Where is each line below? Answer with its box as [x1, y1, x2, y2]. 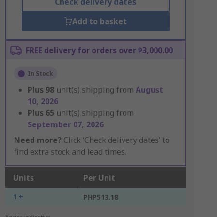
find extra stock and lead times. [14, 146, 126, 157]
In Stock [27, 69, 53, 77]
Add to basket [72, 16, 127, 27]
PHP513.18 [83, 192, 118, 201]
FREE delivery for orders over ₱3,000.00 [25, 45, 173, 56]
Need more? [14, 135, 62, 145]
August [135, 84, 163, 95]
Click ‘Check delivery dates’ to [61, 135, 170, 145]
